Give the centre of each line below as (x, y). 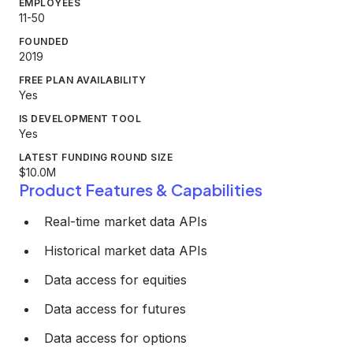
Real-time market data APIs (126, 221)
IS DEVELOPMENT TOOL (80, 119)
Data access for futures (115, 309)
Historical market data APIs (126, 251)
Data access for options (115, 338)
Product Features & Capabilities (141, 190)
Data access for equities (115, 280)
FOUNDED (44, 41)
